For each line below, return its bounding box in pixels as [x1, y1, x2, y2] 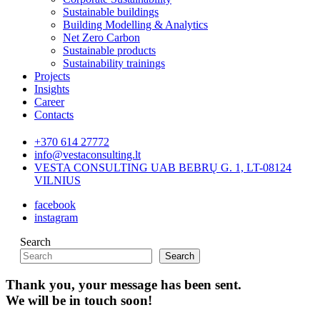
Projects [34, 70, 70, 82]
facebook [34, 199, 76, 211]
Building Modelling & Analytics [63, 19, 208, 31]
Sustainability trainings [63, 57, 165, 69]
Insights [34, 83, 69, 95]
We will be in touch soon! [6, 292, 152, 308]
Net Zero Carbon [63, 31, 140, 44]
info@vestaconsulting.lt [34, 149, 141, 161]
